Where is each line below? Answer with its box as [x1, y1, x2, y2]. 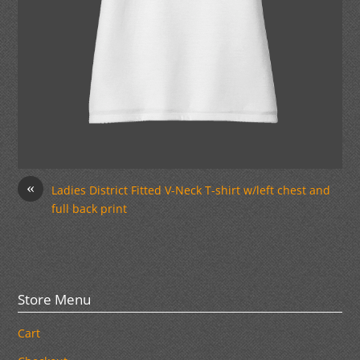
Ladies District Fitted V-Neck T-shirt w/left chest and [51, 182, 331, 198]
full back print [51, 201, 128, 217]
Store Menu [18, 290, 92, 309]
